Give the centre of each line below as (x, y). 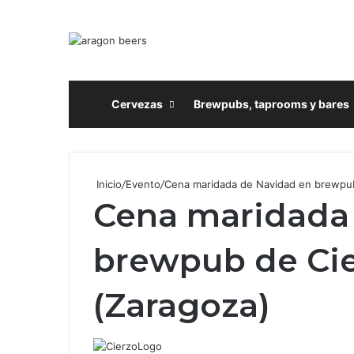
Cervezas (137, 104)
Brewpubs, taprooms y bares (271, 104)
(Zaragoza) (182, 305)
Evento (143, 184)
